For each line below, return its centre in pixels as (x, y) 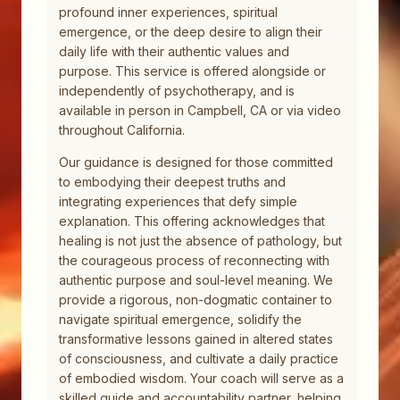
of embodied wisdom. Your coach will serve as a (201, 379)
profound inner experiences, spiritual (168, 12)
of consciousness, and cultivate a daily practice (199, 359)
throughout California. (122, 130)
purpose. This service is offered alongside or (192, 71)
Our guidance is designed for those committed (196, 162)
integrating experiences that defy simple (178, 202)
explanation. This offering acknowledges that (192, 221)
